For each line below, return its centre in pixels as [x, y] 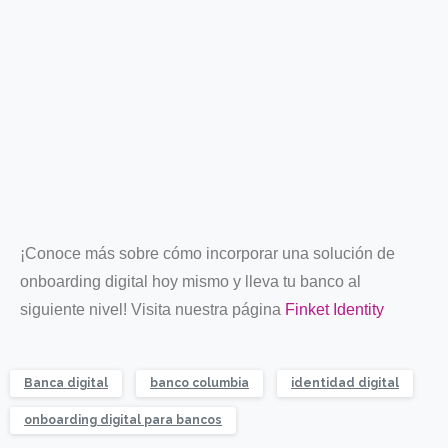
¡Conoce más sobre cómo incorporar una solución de [207, 253]
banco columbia [199, 382]
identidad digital [345, 382]
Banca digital [66, 382]
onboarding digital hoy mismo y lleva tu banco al [190, 281]
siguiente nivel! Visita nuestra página [152, 309]
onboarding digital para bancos [123, 419]
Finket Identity [334, 309]
